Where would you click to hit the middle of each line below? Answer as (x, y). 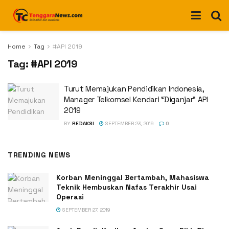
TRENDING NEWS (39, 155)
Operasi (70, 197)
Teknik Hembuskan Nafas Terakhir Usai (127, 187)
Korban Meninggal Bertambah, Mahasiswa (133, 177)
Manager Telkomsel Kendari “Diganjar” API (136, 99)
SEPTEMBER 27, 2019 (86, 210)
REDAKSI (83, 123)
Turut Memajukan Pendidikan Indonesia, (134, 89)
